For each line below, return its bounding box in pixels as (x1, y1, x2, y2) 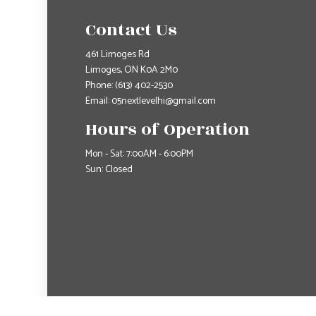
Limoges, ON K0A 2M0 (85, 61, 178, 78)
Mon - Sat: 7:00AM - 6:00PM (85, 145, 193, 162)
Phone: (85, 77, 115, 94)
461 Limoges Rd (85, 46, 150, 63)
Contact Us (85, 16, 177, 43)
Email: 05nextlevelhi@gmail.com (85, 92, 216, 109)
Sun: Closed (85, 161, 133, 178)
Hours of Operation (85, 116, 250, 142)
